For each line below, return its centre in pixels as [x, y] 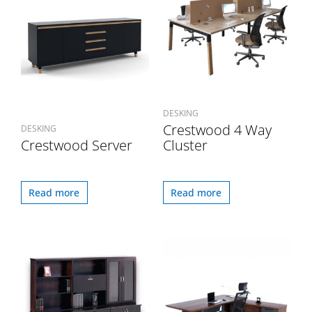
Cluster [185, 146]
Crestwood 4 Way [217, 130]
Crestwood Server [77, 146]
